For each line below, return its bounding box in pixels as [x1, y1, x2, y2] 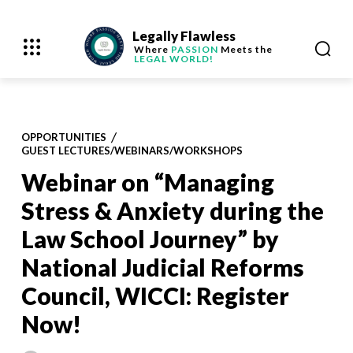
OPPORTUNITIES [21, 130, 106, 143]
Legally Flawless [132, 28, 236, 44]
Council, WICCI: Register [21, 281, 289, 310]
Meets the [217, 43, 273, 55]
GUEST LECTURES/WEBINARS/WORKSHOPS [21, 143, 243, 157]
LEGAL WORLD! [133, 53, 214, 65]
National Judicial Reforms [21, 252, 304, 281]
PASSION [170, 43, 218, 55]
